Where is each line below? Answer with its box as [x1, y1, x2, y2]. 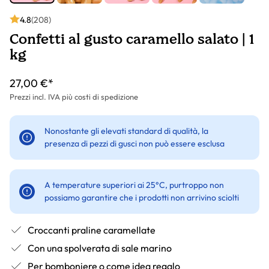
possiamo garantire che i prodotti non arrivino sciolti [44, 192, 239, 204]
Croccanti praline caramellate [28, 223, 156, 236]
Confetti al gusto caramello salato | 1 [10, 30, 254, 48]
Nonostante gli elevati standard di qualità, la [44, 125, 208, 137]
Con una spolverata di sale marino [28, 241, 172, 254]
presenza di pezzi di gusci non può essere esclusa [44, 138, 225, 150]
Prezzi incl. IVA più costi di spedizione [10, 92, 138, 102]
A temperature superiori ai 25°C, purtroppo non [44, 180, 224, 191]
